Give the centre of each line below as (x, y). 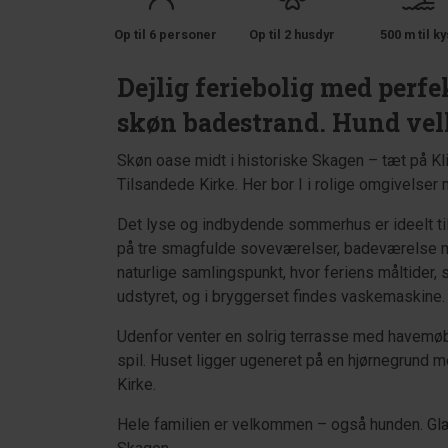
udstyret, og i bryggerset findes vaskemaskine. (281, 296)
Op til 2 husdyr (292, 34)
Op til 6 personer (165, 34)
